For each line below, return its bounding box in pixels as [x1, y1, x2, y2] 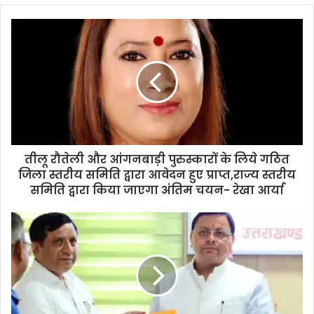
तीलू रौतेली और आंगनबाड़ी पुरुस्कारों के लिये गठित [25, 151, 289, 168]
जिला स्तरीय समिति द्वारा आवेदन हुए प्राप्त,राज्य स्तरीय [18, 166, 296, 183]
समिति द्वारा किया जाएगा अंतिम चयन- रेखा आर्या [30, 182, 284, 198]
